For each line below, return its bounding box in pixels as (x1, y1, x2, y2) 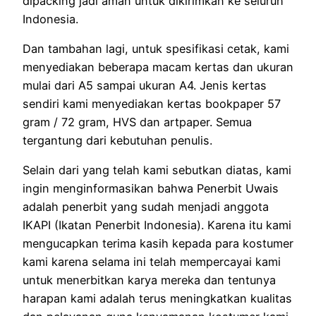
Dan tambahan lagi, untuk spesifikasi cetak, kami (23, 41, 289, 56)
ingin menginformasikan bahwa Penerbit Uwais (23, 181, 279, 196)
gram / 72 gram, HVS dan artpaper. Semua (23, 114, 252, 129)
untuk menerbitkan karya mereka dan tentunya (23, 273, 276, 288)
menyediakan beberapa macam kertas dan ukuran (23, 59, 293, 74)
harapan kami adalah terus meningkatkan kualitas (23, 291, 292, 306)
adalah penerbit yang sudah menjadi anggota (23, 200, 269, 214)
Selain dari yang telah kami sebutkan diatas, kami (23, 163, 291, 178)
